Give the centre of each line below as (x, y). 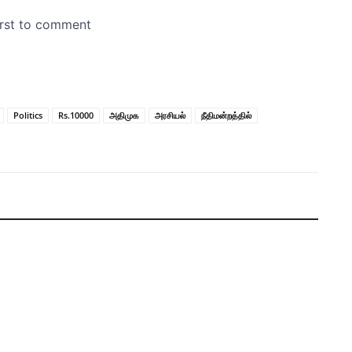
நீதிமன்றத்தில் (226, 115)
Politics (28, 115)
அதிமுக (124, 115)
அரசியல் (170, 115)
